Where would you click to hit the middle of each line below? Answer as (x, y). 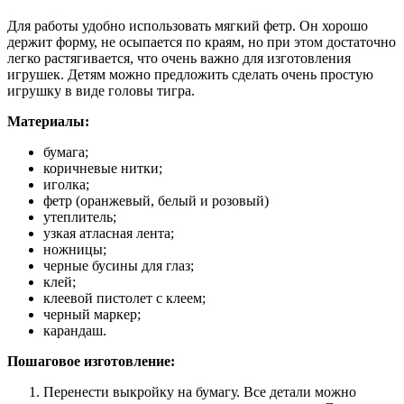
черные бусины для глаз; (119, 265)
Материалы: (48, 121)
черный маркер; (92, 314)
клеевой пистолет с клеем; (124, 298)
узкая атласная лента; (109, 233)
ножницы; (75, 249)
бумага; (66, 151)
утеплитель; (80, 216)
